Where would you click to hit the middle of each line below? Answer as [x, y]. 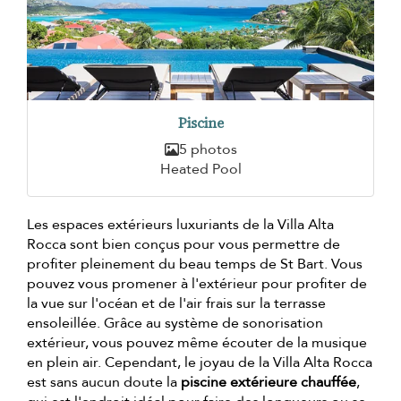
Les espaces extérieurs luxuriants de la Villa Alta [180, 225]
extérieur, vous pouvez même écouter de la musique [197, 343]
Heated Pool [200, 170]
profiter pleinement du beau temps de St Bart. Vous [195, 264]
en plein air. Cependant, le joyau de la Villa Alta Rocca [200, 363]
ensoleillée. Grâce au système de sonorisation [175, 324]
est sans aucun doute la [104, 383]
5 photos [208, 150]
